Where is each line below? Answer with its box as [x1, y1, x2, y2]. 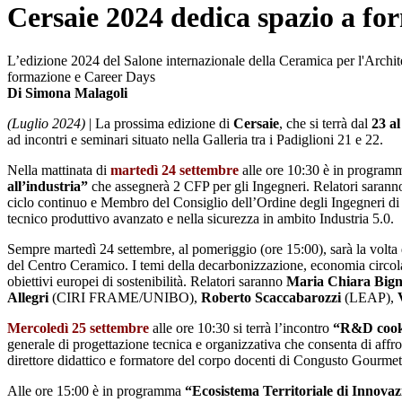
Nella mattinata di [7, 162, 110, 179]
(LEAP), [345, 290, 398, 306]
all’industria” [7, 179, 92, 195]
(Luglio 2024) [7, 116, 85, 132]
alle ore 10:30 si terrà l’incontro [149, 320, 333, 336]
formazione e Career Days [7, 69, 155, 85]
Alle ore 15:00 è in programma [7, 383, 185, 399]
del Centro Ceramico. [7, 258, 128, 274]
